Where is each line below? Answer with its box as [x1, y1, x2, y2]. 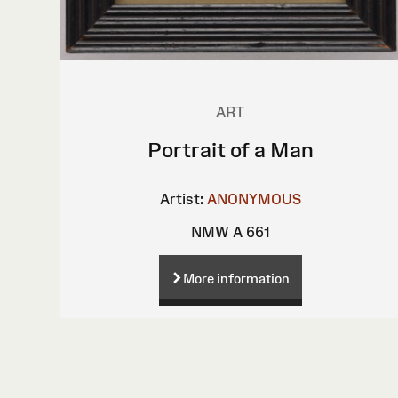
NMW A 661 [190, 223, 270, 240]
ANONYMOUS [206, 190, 301, 207]
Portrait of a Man [147, 137, 314, 162]
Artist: [159, 190, 203, 207]
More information [182, 270, 290, 286]
